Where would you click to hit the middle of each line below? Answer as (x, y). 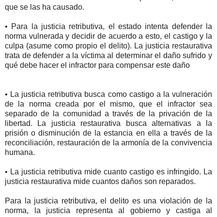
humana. (20, 152)
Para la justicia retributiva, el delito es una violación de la (108, 201)
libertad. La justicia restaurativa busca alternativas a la (108, 123)
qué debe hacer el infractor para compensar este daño (97, 65)
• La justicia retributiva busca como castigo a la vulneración (108, 94)
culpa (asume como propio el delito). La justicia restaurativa (108, 46)
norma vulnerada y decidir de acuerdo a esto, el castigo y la (108, 36)
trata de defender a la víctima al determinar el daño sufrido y (108, 55)
